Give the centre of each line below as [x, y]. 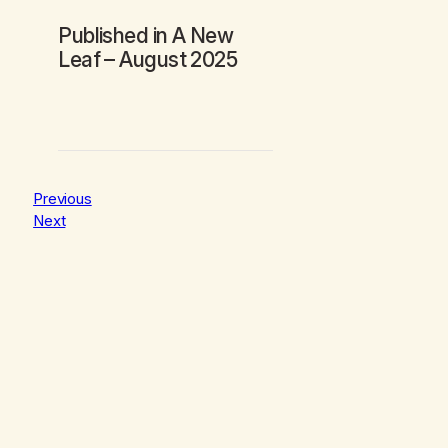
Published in [115, 35]
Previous [62, 199]
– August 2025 [168, 59]
